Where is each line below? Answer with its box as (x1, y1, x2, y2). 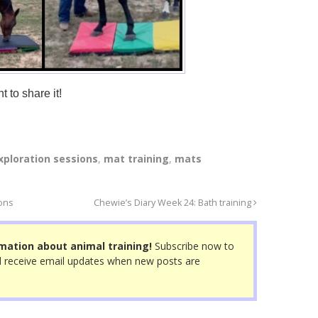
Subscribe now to (152, 239, 234, 253)
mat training (104, 152, 169, 166)
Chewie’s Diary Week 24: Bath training (94, 197, 254, 209)
